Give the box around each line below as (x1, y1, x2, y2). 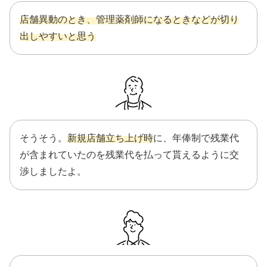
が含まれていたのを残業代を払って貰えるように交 (20, 149, 239, 160)
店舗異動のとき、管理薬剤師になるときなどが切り (20, 14, 239, 24)
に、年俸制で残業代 (153, 132, 239, 143)
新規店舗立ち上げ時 (67, 132, 153, 143)
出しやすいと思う (20, 30, 96, 41)
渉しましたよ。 (20, 166, 86, 176)
